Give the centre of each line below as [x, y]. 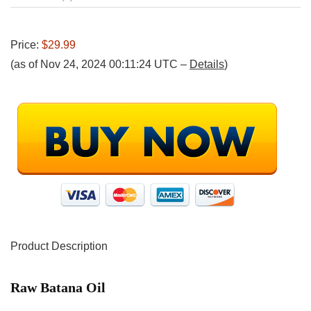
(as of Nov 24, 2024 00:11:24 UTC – [100, 65]
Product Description [59, 246]
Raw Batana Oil [58, 288]
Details [207, 65]
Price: [26, 45]
